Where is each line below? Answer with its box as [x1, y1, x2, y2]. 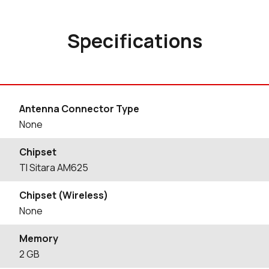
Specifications [67, 28, 202, 54]
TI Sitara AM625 [19, 161, 88, 174]
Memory [19, 232, 58, 245]
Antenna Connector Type [19, 102, 139, 115]
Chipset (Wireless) [19, 189, 108, 202]
